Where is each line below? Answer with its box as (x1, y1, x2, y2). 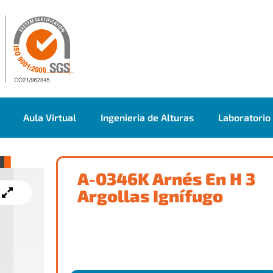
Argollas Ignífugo (77, 185, 223, 206)
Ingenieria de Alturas (101, 112, 194, 123)
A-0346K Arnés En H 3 (77, 168, 255, 189)
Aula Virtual (23, 112, 76, 123)
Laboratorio (218, 112, 271, 123)
